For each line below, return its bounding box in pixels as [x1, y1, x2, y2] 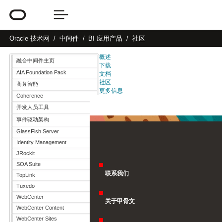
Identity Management [16, 139, 66, 145]
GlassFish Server [16, 128, 59, 134]
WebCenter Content [16, 205, 64, 211]
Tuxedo [16, 183, 35, 189]
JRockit [16, 150, 35, 156]
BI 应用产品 [88, 35, 123, 42]
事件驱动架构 [16, 116, 49, 122]
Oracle [9, 35, 29, 42]
